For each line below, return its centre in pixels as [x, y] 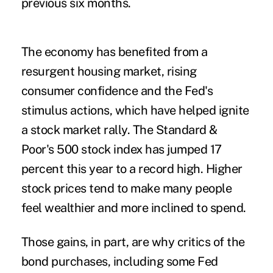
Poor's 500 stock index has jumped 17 [121, 149]
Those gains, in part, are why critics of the [133, 242]
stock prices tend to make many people [126, 188]
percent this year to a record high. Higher [132, 168]
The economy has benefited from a [114, 51]
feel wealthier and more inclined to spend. [133, 207]
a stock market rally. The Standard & [119, 129]
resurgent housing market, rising [109, 71]
